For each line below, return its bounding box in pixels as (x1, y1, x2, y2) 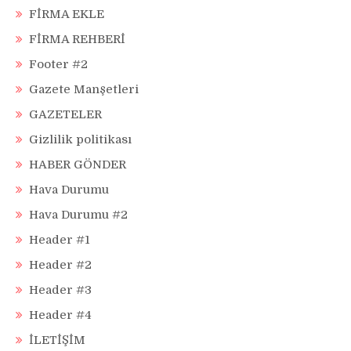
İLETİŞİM (29, 333, 85, 348)
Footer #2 (29, 57, 88, 72)
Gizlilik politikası (29, 132, 132, 147)
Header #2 (29, 258, 92, 273)
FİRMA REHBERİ (29, 32, 125, 47)
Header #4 (29, 308, 92, 323)
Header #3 (29, 283, 92, 298)
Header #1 (29, 233, 90, 248)
